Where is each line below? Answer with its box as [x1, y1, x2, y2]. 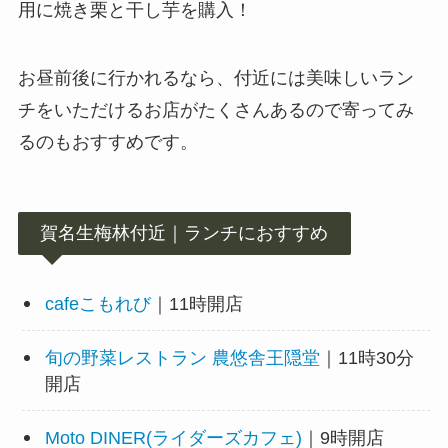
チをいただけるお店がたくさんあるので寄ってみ [17, 100, 414, 121]
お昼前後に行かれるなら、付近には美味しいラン [17, 68, 414, 89]
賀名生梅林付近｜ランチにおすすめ [40, 223, 329, 243]
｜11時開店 [150, 293, 243, 314]
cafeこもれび [44, 293, 151, 314]
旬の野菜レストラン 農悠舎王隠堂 [44, 347, 320, 368]
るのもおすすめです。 [17, 132, 198, 153]
